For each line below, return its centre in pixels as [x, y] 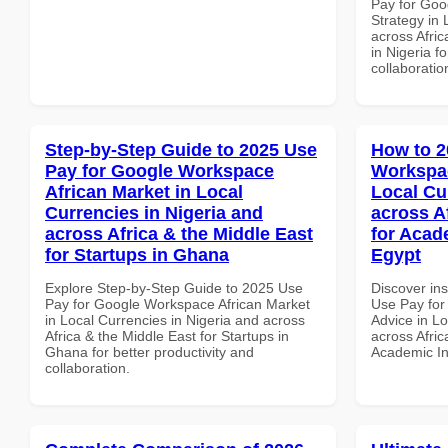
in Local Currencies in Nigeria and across [175, 319]
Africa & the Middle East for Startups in [167, 335]
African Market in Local [144, 191]
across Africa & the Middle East [179, 233]
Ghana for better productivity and [149, 351]
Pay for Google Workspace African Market [177, 303]
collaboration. [87, 367]
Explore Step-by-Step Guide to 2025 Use [174, 287]
